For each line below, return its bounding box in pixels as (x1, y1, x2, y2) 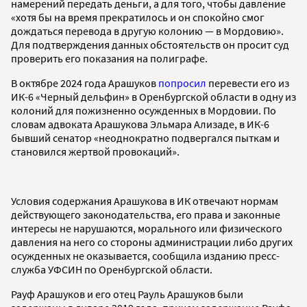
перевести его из (206, 75, 289, 90)
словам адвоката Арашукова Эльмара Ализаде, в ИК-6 (11, 116, 269, 131)
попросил (158, 75, 206, 90)
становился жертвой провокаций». (11, 144, 180, 158)
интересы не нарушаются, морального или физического (11, 221, 282, 235)
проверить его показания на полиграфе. (11, 51, 208, 65)
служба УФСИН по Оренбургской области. (11, 262, 212, 276)
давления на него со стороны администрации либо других (11, 234, 293, 249)
